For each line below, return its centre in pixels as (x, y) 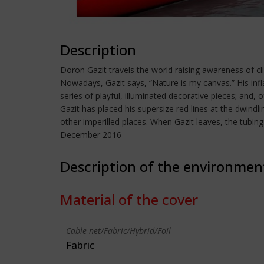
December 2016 (91, 135)
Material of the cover (129, 199)
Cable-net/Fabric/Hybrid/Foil (118, 231)
